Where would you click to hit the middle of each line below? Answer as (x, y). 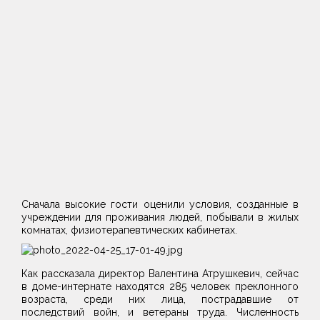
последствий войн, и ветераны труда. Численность (160, 312)
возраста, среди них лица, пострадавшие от (160, 300)
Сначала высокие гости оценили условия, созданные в (160, 205)
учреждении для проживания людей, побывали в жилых (160, 217)
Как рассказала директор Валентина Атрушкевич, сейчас (160, 274)
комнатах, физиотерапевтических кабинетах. (129, 230)
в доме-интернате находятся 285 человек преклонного (160, 287)
